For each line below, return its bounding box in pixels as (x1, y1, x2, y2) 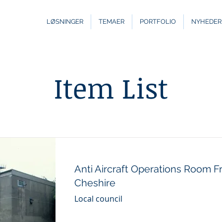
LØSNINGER (47, 18, 83, 25)
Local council (74, 193, 122, 204)
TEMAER (99, 18, 124, 25)
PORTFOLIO (140, 18, 176, 25)
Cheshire (74, 177, 115, 189)
